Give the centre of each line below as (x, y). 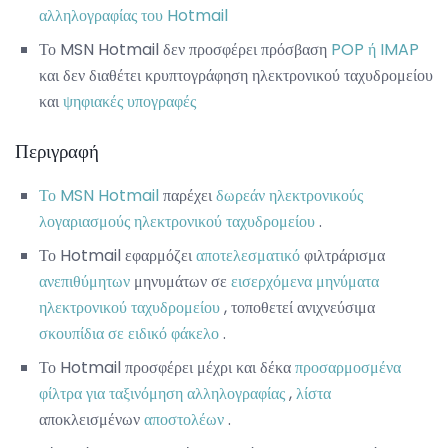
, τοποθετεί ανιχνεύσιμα (297, 308)
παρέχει (187, 196)
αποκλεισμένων (91, 420)
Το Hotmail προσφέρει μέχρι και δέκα (167, 368)
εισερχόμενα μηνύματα (305, 282)
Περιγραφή (57, 151)
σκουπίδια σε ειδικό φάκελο (129, 334)
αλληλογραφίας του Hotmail (133, 15)
